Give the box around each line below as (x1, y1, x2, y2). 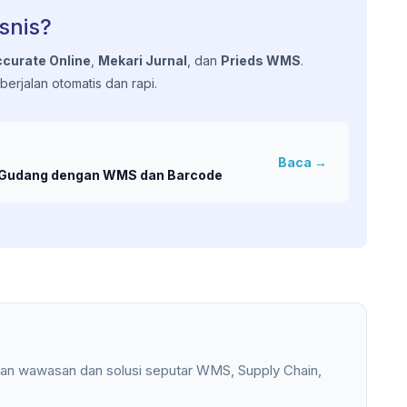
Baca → (278, 154, 327, 170)
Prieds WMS (221, 53, 301, 68)
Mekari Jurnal (98, 53, 187, 68)
